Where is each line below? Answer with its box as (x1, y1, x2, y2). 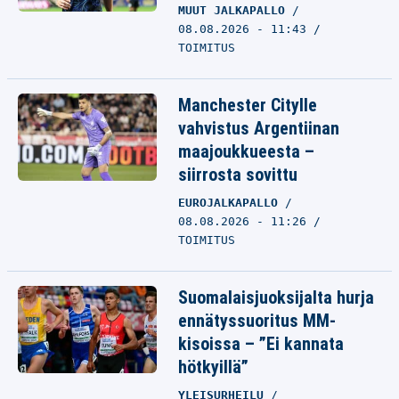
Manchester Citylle (178, 94, 317, 116)
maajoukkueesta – (178, 141, 314, 162)
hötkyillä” (178, 356, 248, 378)
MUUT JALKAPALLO (178, 4, 292, 17)
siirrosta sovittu (178, 164, 297, 185)
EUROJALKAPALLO (178, 196, 285, 209)
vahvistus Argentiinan (178, 118, 339, 139)
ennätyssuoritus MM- (178, 310, 336, 331)
